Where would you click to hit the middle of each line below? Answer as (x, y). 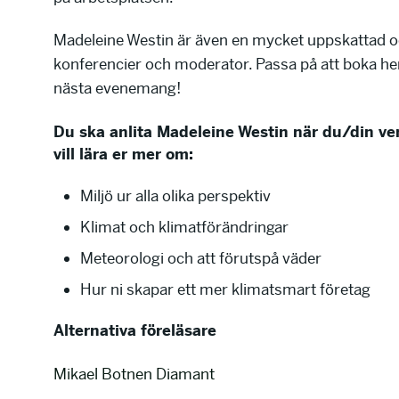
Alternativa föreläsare (135, 331)
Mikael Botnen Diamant (134, 374)
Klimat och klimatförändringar (184, 228)
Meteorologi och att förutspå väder (201, 259)
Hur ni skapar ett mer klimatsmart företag (225, 290)
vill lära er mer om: (123, 154)
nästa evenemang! (117, 89)
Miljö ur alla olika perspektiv (175, 196)
